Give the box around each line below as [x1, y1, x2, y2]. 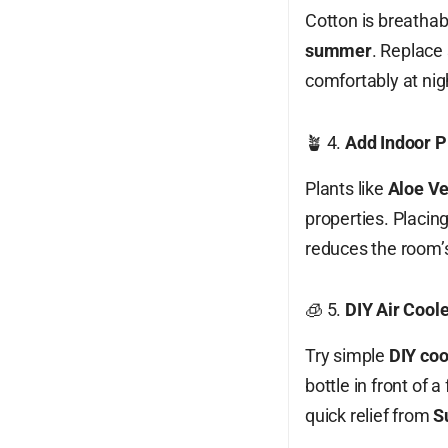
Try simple [305, 345, 389, 367]
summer [305, 40, 372, 62]
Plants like [305, 177, 388, 199]
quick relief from [305, 405, 434, 427]
